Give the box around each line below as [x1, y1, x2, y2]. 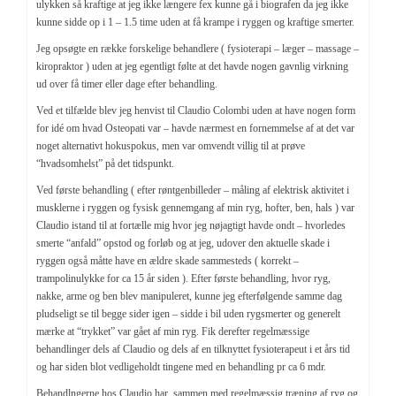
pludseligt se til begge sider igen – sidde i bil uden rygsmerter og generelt [36, 307, 340, 320]
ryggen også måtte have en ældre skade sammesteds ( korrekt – [36, 254, 299, 267]
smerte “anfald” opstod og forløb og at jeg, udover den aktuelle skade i [36, 236, 330, 249]
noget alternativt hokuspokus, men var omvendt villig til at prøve [36, 139, 305, 152]
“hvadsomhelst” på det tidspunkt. [36, 156, 174, 170]
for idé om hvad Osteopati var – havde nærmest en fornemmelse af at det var [36, 121, 354, 134]
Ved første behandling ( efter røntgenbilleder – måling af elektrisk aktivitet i [36, 183, 349, 196]
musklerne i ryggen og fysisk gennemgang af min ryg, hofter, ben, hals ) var [36, 201, 354, 214]
